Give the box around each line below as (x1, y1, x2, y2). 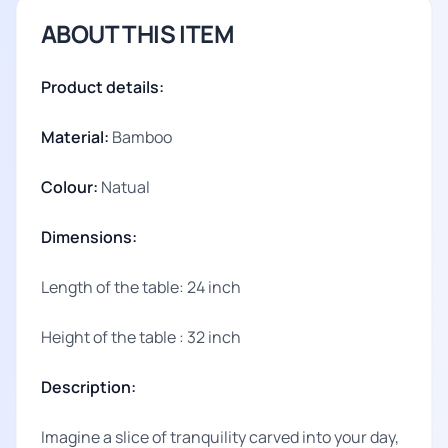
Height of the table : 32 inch (41, 326, 241, 348)
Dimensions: (41, 226, 137, 248)
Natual (98, 176, 150, 198)
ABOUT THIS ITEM (41, 17, 234, 50)
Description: (41, 376, 136, 398)
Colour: (41, 176, 98, 198)
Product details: (41, 76, 164, 98)
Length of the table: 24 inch (41, 276, 241, 298)
